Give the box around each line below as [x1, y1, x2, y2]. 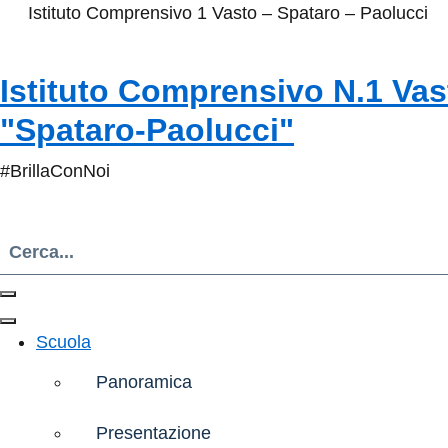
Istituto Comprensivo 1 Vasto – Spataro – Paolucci [27, 3, 428, 23]
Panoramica [96, 371, 192, 392]
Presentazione [96, 422, 211, 443]
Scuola [36, 332, 91, 352]
